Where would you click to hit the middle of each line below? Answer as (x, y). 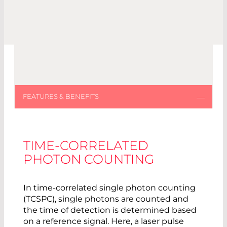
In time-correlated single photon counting (109, 188)
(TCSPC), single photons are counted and (106, 199)
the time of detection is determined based (110, 210)
